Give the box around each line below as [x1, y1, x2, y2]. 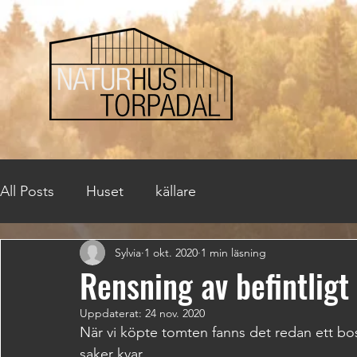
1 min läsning [201, 245, 266, 260]
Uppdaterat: [80, 306, 145, 320]
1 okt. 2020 [144, 245, 198, 260]
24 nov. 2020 [145, 306, 205, 320]
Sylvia [115, 245, 141, 260]
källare [155, 182, 196, 200]
